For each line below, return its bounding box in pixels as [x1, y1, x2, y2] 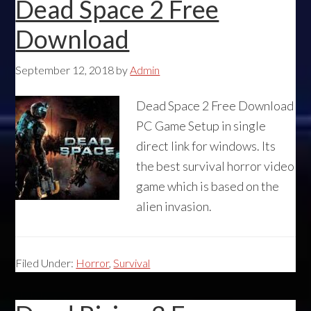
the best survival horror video [136, 158, 295, 174]
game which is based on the [136, 178, 280, 194]
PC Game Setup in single [136, 118, 267, 133]
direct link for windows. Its [136, 138, 276, 153]
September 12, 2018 [15, 63, 115, 76]
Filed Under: [15, 256, 76, 269]
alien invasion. [136, 199, 212, 214]
